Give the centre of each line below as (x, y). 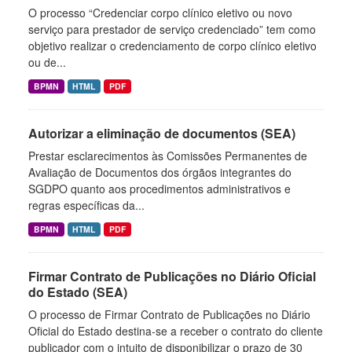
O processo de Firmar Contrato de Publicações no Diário (169, 314)
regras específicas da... (86, 205)
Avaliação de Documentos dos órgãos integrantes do (160, 172)
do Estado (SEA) (78, 292)
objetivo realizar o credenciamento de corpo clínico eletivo (172, 46)
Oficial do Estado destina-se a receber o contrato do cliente (176, 331)
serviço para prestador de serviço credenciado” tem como (172, 29)
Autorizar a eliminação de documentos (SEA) (162, 133)
